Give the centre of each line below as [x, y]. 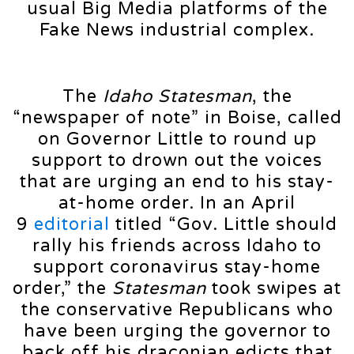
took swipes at [274, 288]
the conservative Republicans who [177, 309]
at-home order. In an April [177, 203]
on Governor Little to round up [177, 139]
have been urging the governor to [177, 331]
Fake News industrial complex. [177, 30]
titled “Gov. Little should [224, 224]
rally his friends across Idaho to [177, 245]
